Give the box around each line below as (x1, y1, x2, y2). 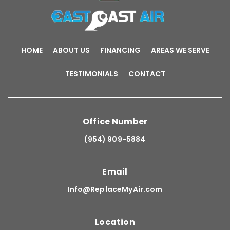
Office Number (82, 116, 148, 127)
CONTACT (128, 69, 165, 79)
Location (95, 216, 135, 228)
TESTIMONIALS (65, 69, 118, 79)
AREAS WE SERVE (150, 45, 209, 55)
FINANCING (100, 45, 141, 55)
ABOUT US (52, 45, 90, 55)
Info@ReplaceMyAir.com (67, 184, 163, 195)
